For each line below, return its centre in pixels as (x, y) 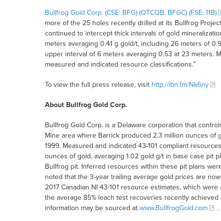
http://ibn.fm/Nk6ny (180, 85)
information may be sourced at (92, 208)
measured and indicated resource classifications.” (120, 65)
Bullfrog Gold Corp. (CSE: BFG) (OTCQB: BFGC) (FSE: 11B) (130, 13)
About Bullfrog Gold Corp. (86, 105)
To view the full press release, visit (98, 85)
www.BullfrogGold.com (173, 208)
